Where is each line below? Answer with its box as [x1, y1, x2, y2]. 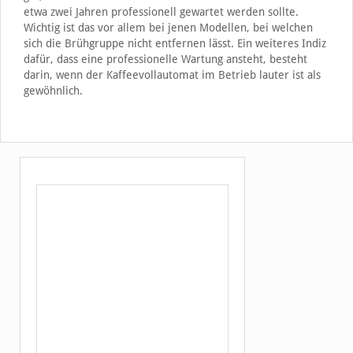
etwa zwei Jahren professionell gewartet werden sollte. [23, 5, 299, 18]
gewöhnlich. [23, 84, 83, 97]
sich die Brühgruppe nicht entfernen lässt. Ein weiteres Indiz [23, 36, 326, 50]
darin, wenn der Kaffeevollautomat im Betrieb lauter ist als [23, 68, 321, 81]
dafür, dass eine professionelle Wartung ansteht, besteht [23, 52, 307, 65]
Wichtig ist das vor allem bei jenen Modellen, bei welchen [23, 20, 313, 34]
